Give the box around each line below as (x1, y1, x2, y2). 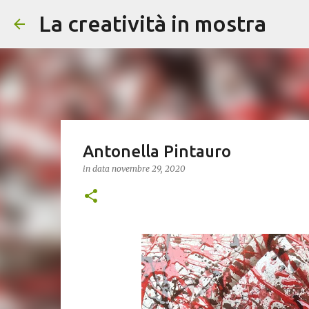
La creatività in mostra (39, 11, 266, 36)
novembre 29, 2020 (111, 163, 186, 174)
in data (82, 163, 112, 174)
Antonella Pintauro (82, 142, 231, 161)
